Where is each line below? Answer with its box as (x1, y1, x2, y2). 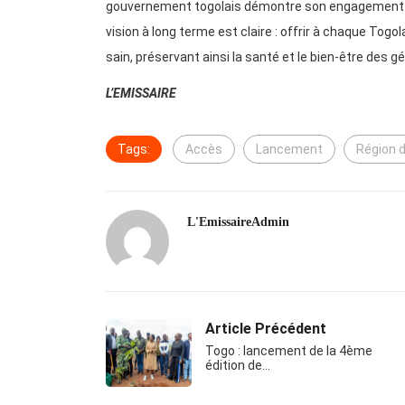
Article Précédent (205, 320, 326, 338)
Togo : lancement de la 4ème (205, 344, 372, 359)
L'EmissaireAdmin (187, 215, 289, 230)
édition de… (205, 358, 270, 373)
